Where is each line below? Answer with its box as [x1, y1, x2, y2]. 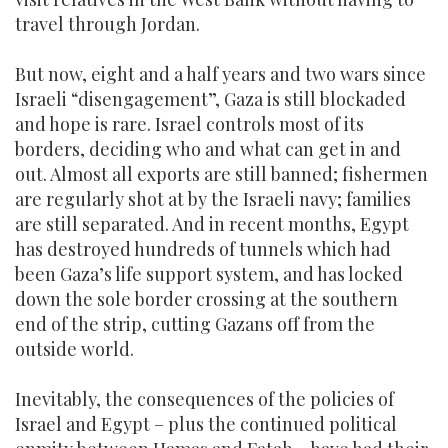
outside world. [15, 337, 134, 361]
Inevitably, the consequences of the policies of [15, 387, 394, 411]
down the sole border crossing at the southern [15, 287, 398, 311]
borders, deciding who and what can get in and [15, 137, 401, 161]
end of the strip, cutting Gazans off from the [15, 312, 375, 336]
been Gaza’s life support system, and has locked [15, 262, 403, 286]
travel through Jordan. [15, 12, 200, 36]
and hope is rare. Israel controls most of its [15, 112, 364, 136]
